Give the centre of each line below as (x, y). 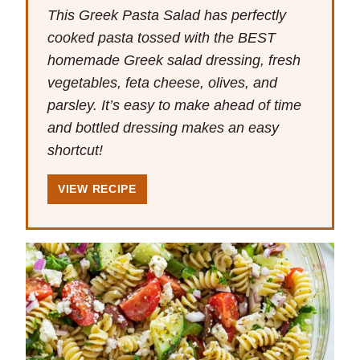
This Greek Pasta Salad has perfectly (167, 16)
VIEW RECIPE (97, 189)
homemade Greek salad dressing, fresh (174, 61)
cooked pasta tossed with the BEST (162, 38)
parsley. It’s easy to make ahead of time (174, 106)
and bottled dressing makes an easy (163, 128)
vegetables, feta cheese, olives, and (162, 83)
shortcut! (75, 151)
